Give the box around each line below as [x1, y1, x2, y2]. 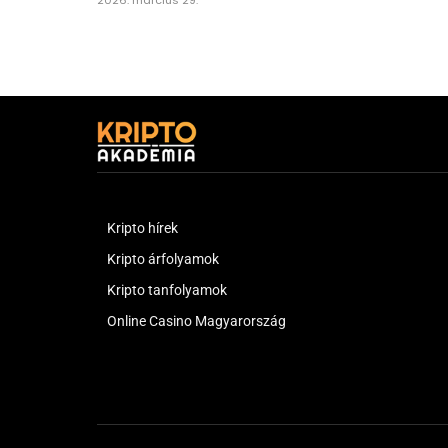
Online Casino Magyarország [107, 312, 286, 329]
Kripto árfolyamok [107, 250, 219, 267]
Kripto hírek [107, 219, 178, 236]
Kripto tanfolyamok [107, 281, 227, 298]
